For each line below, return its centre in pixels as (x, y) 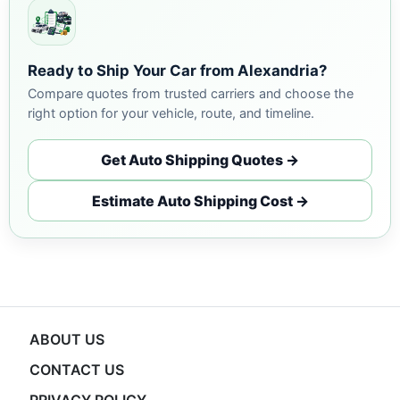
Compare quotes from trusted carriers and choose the (191, 93)
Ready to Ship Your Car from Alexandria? (177, 71)
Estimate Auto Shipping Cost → (200, 200)
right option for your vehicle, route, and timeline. (171, 113)
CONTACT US (76, 370)
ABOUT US (67, 339)
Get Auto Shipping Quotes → (200, 159)
